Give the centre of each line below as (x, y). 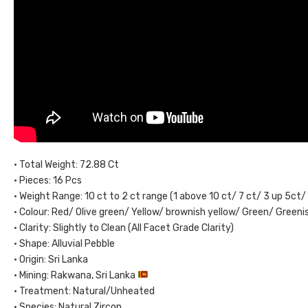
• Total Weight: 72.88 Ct (66, 164)
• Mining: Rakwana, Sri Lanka (76, 275)
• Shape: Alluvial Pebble (64, 243)
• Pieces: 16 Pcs (48, 180)
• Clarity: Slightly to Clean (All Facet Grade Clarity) (124, 228)
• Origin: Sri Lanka (51, 259)
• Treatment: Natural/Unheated (84, 291)
